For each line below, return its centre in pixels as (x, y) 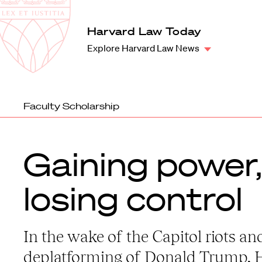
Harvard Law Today (144, 31)
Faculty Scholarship (71, 106)
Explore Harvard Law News (143, 48)
